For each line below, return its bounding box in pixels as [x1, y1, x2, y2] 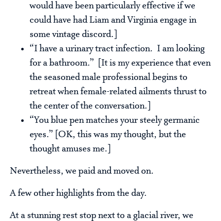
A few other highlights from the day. [10, 188, 147, 199]
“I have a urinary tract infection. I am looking [30, 43, 205, 55]
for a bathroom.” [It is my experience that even [30, 58, 211, 69]
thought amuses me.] [30, 144, 111, 155]
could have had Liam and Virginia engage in [30, 15, 196, 26]
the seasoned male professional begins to [30, 72, 187, 83]
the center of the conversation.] [30, 101, 151, 112]
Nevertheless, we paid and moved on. [10, 166, 154, 177]
